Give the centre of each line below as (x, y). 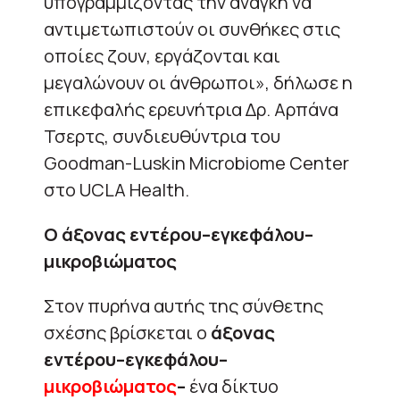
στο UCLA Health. (117, 189)
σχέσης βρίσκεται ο (127, 332)
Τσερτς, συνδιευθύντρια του (162, 136)
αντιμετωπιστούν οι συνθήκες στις (192, 29)
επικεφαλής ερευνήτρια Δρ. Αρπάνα (191, 109)
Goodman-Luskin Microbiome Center (196, 162)
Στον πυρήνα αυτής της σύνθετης (183, 305)
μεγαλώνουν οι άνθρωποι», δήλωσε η (198, 82)
